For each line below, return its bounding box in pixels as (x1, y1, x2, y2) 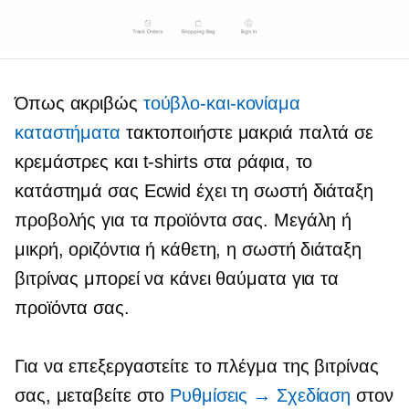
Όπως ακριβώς (15, 92, 143, 113)
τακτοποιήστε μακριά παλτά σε (120, 121, 374, 142)
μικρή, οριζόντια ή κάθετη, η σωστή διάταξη (15, 238, 362, 259)
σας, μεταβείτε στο (15, 384, 171, 405)
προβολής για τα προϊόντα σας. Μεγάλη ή (15, 209, 352, 230)
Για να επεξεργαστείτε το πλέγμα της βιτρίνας (15, 355, 379, 376)
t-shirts (142, 151, 198, 172)
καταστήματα (15, 121, 121, 142)
